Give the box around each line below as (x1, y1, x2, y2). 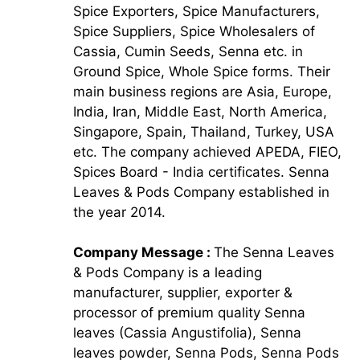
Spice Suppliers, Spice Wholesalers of (72, 22, 315, 39)
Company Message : (72, 244, 214, 260)
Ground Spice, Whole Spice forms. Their (72, 63, 330, 80)
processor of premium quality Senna (72, 305, 305, 321)
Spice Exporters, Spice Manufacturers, (72, 2, 320, 19)
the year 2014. (72, 203, 166, 220)
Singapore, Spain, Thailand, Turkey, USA (72, 123, 334, 140)
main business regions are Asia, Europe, (72, 83, 332, 100)
